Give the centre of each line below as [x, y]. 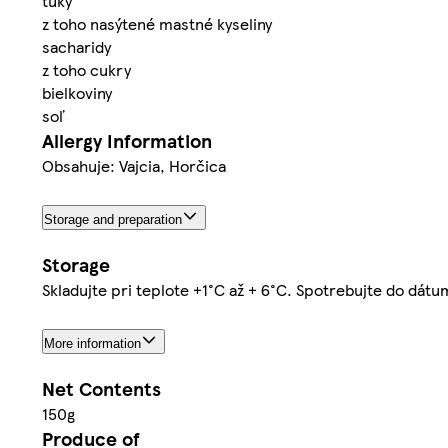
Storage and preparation [113, 220]
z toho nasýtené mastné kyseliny [157, 24]
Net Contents [101, 388]
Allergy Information [127, 141]
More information [92, 343]
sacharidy [76, 47]
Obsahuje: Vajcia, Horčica [134, 166]
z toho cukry [86, 70]
